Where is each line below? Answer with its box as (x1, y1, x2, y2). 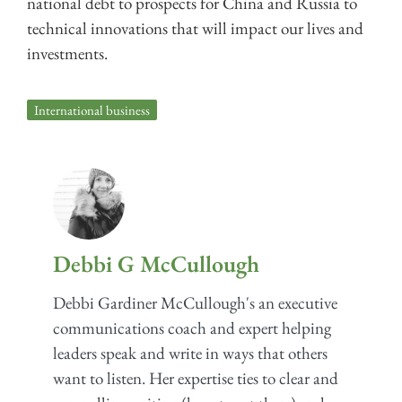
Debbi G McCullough (52, 248, 259, 279)
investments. (27, 42, 108, 66)
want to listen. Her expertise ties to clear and (52, 366, 338, 389)
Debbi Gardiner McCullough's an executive (52, 291, 337, 314)
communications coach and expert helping (52, 316, 331, 339)
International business (34, 101, 150, 119)
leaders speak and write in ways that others (52, 341, 328, 364)
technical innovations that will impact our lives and (27, 17, 363, 40)
